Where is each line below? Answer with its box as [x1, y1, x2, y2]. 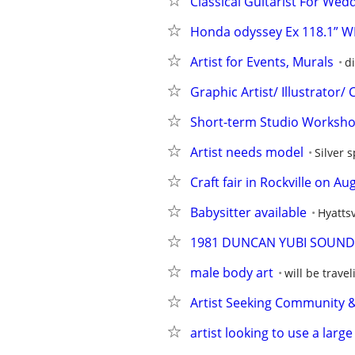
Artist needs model [190, 143, 303, 161]
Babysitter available [190, 204, 307, 221]
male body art [190, 264, 273, 281]
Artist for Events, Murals [190, 53, 334, 71]
